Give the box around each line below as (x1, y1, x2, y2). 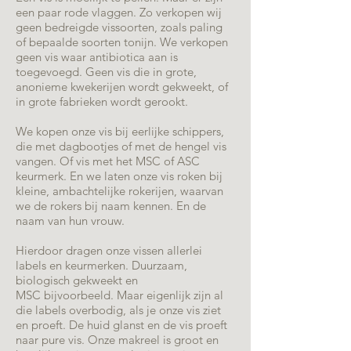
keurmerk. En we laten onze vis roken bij (16, 168, 223, 183)
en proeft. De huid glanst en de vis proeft (16, 317, 227, 332)
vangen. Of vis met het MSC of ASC (16, 154, 200, 168)
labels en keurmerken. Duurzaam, (16, 258, 187, 273)
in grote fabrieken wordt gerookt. (16, 94, 188, 109)
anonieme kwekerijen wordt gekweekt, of (16, 79, 228, 94)
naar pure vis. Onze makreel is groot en (16, 332, 219, 347)
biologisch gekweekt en (16, 273, 138, 288)
